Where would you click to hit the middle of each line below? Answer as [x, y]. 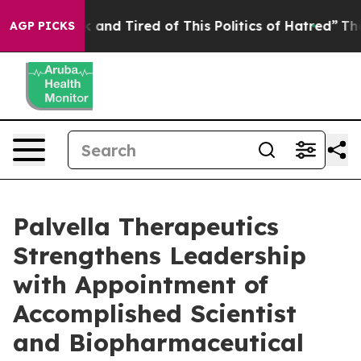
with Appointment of [141, 284]
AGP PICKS [42, 26]
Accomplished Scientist [155, 313]
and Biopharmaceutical [158, 342]
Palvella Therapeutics [146, 226]
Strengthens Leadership [160, 255]
